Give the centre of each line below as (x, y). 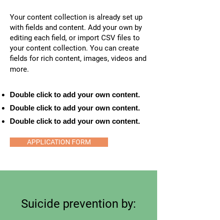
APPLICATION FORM (59, 142)
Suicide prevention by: (79, 204)
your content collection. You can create (74, 48)
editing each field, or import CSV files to (75, 38)
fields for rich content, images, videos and (78, 58)
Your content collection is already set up (76, 17)
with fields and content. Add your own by (76, 27)
